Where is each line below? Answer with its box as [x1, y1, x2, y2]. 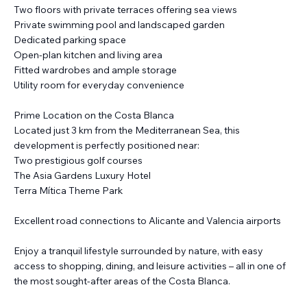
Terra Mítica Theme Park [14, 184, 123, 197]
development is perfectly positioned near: [14, 139, 199, 152]
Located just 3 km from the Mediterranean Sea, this [14, 124, 240, 137]
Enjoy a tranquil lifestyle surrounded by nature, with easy [14, 245, 263, 258]
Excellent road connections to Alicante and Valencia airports [14, 214, 281, 228]
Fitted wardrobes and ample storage [14, 64, 177, 77]
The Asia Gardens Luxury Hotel [14, 169, 151, 182]
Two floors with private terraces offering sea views [14, 3, 237, 16]
